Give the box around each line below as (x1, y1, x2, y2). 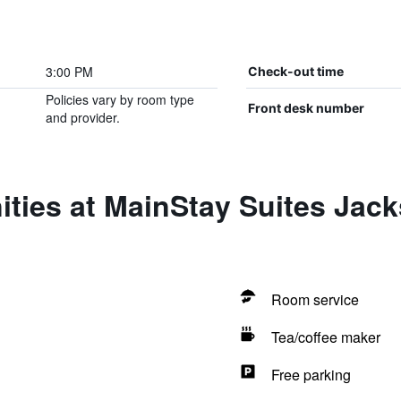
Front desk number (247, 100, 364, 115)
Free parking (270, 364, 351, 385)
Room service (270, 289, 359, 310)
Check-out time (247, 64, 344, 79)
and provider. (45, 108, 120, 126)
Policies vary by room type (45, 90, 194, 108)
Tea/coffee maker (270, 327, 380, 347)
